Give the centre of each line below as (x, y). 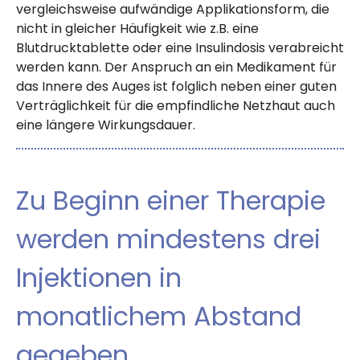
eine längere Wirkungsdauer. (106, 125)
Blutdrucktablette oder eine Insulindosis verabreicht (180, 48)
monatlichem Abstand (159, 317)
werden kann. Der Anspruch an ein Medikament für (176, 67)
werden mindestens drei (168, 239)
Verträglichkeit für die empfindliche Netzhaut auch (176, 106)
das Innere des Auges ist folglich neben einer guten (176, 87)
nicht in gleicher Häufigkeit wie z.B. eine (137, 29)
